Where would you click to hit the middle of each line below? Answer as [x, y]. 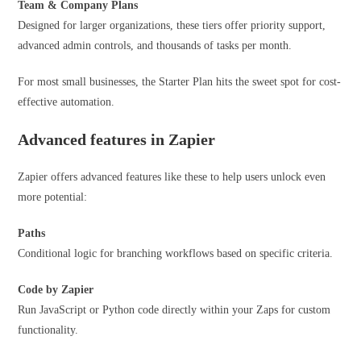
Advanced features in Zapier [119, 139]
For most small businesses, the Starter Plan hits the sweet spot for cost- [180, 82]
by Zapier [68, 290]
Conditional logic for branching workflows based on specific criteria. [177, 253]
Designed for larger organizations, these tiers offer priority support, [172, 25]
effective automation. [68, 102]
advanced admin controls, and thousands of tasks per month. [157, 46]
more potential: [53, 197]
